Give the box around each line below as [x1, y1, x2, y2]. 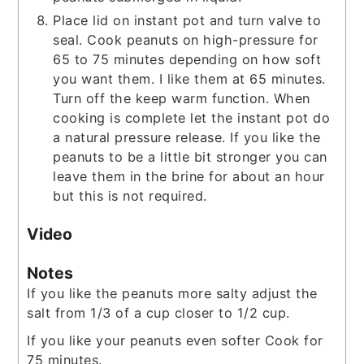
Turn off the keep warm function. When [53, 89, 310, 106]
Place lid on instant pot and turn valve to [53, 11, 322, 28]
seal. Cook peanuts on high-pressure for [53, 31, 318, 48]
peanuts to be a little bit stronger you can [53, 148, 327, 165]
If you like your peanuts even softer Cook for [27, 332, 323, 349]
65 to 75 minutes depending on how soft [53, 50, 322, 67]
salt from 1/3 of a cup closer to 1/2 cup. [27, 305, 290, 322]
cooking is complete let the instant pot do [53, 109, 331, 126]
